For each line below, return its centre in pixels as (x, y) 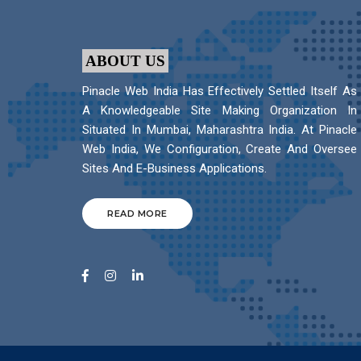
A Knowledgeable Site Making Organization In (220, 111)
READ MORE (137, 214)
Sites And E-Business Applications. (174, 169)
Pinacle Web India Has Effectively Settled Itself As (220, 91)
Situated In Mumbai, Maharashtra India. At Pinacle (220, 130)
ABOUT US (125, 61)
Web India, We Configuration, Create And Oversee (220, 149)
